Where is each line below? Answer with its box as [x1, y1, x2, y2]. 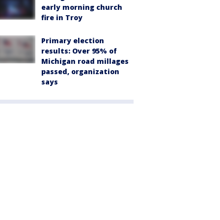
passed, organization [41, 67, 119, 77]
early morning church [41, 2, 122, 12]
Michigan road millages [41, 56, 129, 66]
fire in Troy [41, 13, 82, 23]
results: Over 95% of [41, 46, 117, 56]
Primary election [41, 36, 104, 46]
